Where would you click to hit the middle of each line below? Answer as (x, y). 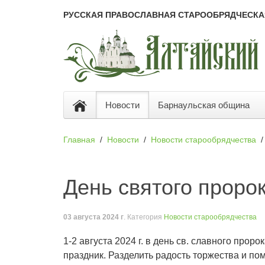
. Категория (144, 217)
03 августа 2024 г (93, 217)
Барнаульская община (204, 105)
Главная (79, 140)
